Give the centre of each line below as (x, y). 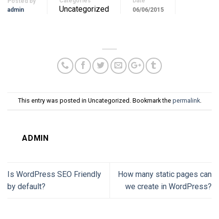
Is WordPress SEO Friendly (54, 174)
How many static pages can (165, 174)
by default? (26, 186)
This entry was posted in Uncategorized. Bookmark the (95, 100)
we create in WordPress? (168, 186)
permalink (186, 100)
